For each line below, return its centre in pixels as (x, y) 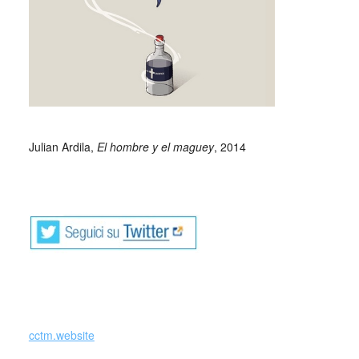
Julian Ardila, (63, 146)
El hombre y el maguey (155, 146)
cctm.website (61, 335)
